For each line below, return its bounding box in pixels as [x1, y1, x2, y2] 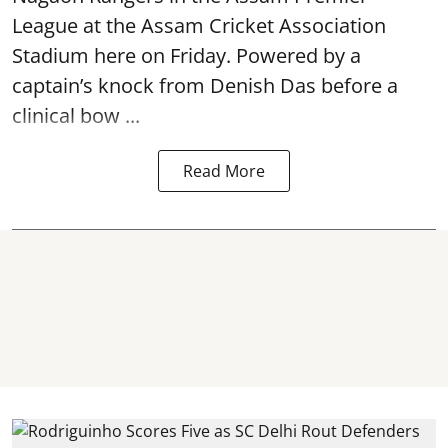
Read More [183, 160, 265, 182]
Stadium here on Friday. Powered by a [12, 42, 361, 69]
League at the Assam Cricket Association [12, 12, 386, 39]
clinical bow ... [12, 102, 140, 129]
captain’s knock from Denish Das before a [12, 72, 398, 99]
